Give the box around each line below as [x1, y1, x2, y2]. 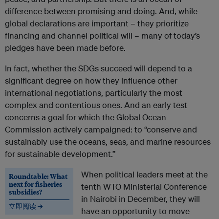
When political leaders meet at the [81, 169, 208, 180]
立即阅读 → [9, 202, 43, 211]
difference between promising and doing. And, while [5, 6, 197, 17]
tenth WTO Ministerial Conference [81, 181, 207, 192]
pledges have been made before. [5, 43, 126, 53]
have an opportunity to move [81, 206, 190, 217]
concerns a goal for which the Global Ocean [5, 112, 166, 123]
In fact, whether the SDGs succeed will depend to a [5, 63, 192, 74]
